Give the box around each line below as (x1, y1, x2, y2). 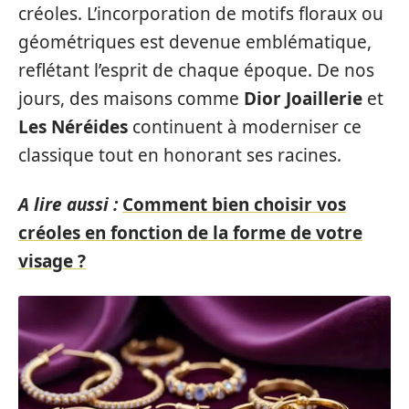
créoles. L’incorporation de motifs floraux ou (18, 2, 383, 26)
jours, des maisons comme (18, 87, 244, 110)
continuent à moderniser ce (128, 115, 362, 139)
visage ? (18, 248, 86, 273)
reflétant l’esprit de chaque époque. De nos (18, 58, 374, 82)
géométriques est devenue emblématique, (18, 30, 372, 54)
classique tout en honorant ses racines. (18, 143, 341, 167)
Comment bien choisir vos (122, 192, 346, 216)
